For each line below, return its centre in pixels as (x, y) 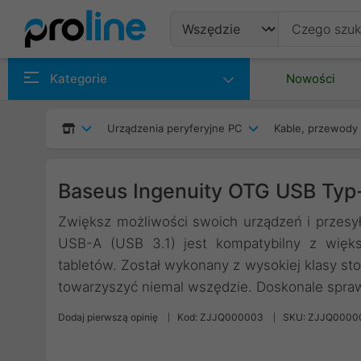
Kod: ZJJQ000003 (220, 317)
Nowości (311, 79)
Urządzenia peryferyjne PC (174, 128)
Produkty (217, 68)
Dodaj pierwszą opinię (108, 317)
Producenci (226, 107)
